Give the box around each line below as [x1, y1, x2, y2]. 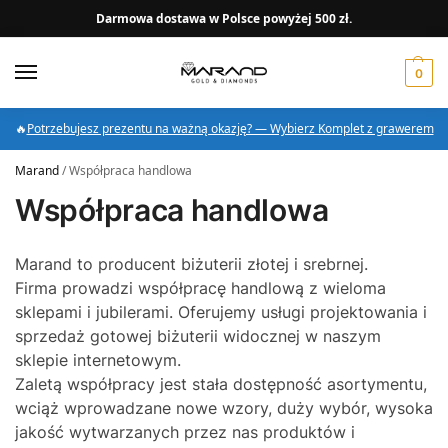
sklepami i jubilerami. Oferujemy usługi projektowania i [15, 302, 427, 323]
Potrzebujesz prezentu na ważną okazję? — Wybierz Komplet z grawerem [26, 120, 434, 138]
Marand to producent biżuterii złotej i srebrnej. [15, 254, 368, 275]
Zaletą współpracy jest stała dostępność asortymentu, [15, 374, 427, 395]
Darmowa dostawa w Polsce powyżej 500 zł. [96, 9, 352, 27]
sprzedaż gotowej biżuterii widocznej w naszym [15, 326, 381, 347]
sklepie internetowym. [15, 350, 181, 371]
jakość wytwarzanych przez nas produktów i [15, 422, 355, 443]
